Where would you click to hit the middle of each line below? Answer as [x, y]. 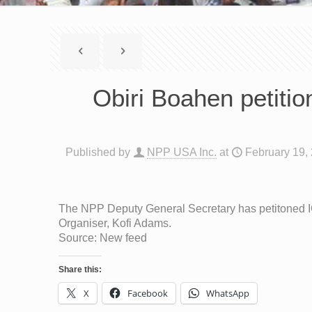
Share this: [80, 270]
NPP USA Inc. [182, 152]
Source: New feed [103, 238]
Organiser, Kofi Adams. [115, 223]
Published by [98, 152]
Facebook [148, 293]
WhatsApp [228, 293]
